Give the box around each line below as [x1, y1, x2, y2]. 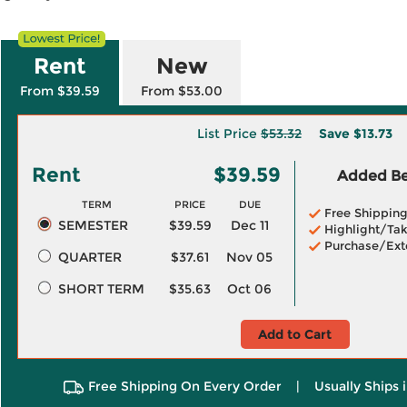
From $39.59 [20, 83, 100, 99]
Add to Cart [258, 326, 332, 342]
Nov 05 [226, 249, 273, 265]
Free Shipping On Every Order [87, 378, 282, 394]
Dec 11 [230, 217, 269, 233]
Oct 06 [227, 281, 272, 297]
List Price [197, 125, 261, 142]
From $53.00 [141, 83, 223, 99]
